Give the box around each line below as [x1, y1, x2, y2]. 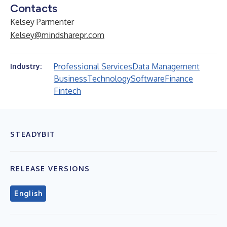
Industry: [10, 62, 42, 70]
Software [131, 73, 165, 84]
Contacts [10, 2, 57, 15]
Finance [165, 73, 193, 84]
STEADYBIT [10, 130, 56, 138]
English [14, 189, 43, 198]
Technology [87, 73, 131, 84]
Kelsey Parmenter [10, 17, 74, 27]
